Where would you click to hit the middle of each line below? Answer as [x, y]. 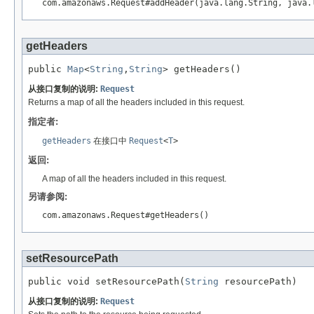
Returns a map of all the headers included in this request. [136, 103]
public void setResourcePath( [107, 282]
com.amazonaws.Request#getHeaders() [125, 216]
